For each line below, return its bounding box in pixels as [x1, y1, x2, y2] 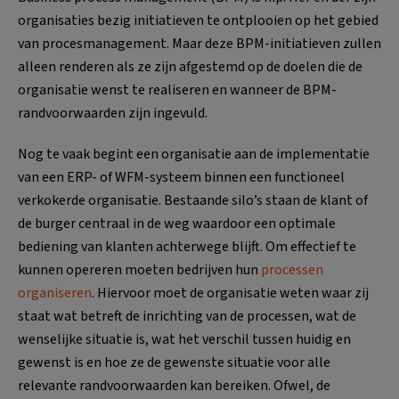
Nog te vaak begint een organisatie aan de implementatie [18, 143, 370, 164]
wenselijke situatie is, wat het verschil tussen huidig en [18, 329, 351, 349]
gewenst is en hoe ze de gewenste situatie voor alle [18, 352, 330, 372]
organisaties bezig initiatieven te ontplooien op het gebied [18, 10, 379, 30]
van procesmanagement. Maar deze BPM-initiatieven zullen [18, 33, 381, 53]
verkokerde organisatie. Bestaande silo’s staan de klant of [18, 190, 368, 210]
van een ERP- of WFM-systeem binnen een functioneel [18, 167, 345, 187]
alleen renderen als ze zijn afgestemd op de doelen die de [18, 56, 362, 77]
